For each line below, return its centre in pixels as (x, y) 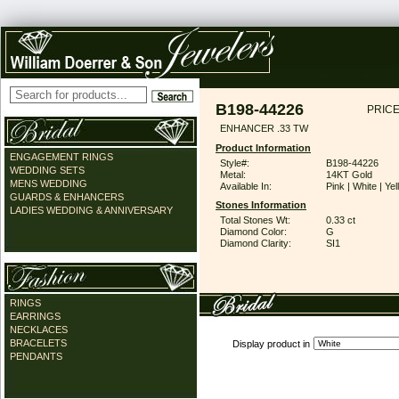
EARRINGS (35, 316)
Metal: (233, 175)
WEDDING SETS (47, 170)
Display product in (271, 344)
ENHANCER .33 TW (264, 128)
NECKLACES (39, 330)
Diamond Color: (253, 232)
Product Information (263, 148)
